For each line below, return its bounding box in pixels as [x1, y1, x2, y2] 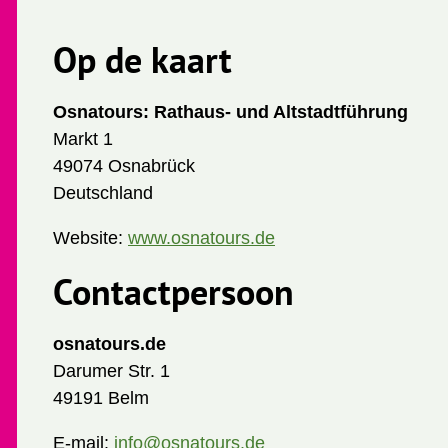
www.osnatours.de [128, 228, 275, 248]
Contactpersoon [53, 268, 294, 315]
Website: [53, 228, 128, 248]
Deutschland [53, 183, 153, 203]
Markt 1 [53, 129, 113, 149]
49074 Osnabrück [53, 156, 195, 176]
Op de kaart [53, 36, 232, 83]
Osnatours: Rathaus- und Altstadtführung [53, 102, 408, 122]
